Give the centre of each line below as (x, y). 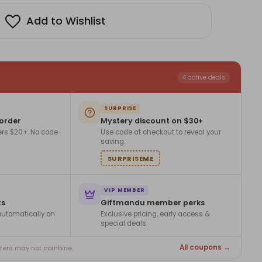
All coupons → (205, 248)
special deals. (124, 224)
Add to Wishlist (66, 21)
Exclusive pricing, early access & (155, 214)
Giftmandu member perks (153, 203)
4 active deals (204, 77)
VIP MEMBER (125, 190)
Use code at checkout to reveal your (161, 132)
